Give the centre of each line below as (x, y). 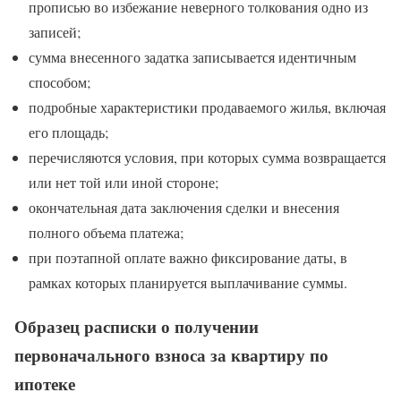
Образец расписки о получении (137, 326)
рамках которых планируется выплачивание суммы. (188, 283)
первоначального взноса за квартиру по (171, 354)
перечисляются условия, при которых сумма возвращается (207, 158)
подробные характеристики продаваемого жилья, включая (207, 107)
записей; (55, 32)
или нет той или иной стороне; (124, 183)
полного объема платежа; (106, 233)
